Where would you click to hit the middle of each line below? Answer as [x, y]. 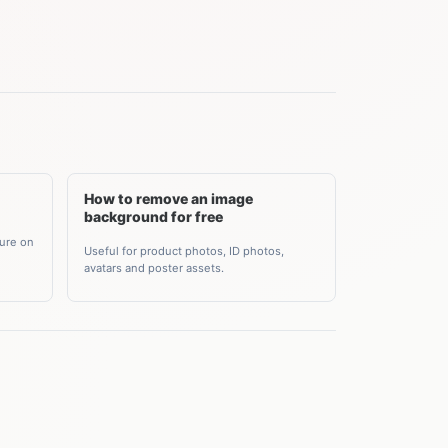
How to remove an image [168, 198]
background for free [153, 216]
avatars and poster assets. [153, 267]
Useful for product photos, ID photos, [183, 250]
